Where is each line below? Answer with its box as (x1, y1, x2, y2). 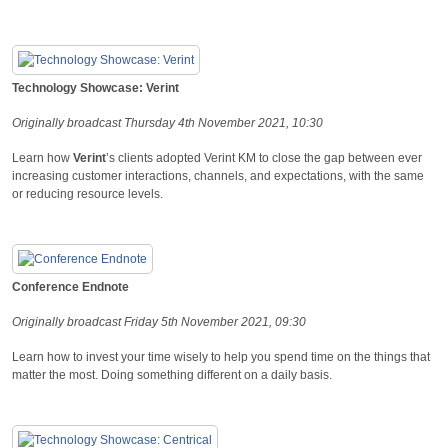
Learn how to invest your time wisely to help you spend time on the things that (12, 349, 430, 364)
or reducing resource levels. (12, 186, 166, 201)
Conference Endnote (12, 279, 129, 294)
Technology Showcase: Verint (12, 80, 179, 95)
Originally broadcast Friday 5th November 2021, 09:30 (12, 314, 306, 329)
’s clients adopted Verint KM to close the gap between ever (106, 150, 422, 165)
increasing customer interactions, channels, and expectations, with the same (12, 168, 424, 183)
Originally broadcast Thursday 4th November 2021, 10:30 (12, 115, 323, 130)
